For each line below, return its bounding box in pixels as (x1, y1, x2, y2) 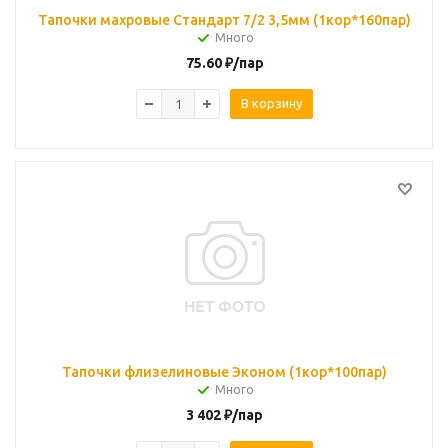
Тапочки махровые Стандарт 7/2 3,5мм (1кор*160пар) (38, 12, 411, 28)
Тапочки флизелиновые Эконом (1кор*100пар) (62, 364, 387, 380)
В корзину (241, 96, 302, 110)
